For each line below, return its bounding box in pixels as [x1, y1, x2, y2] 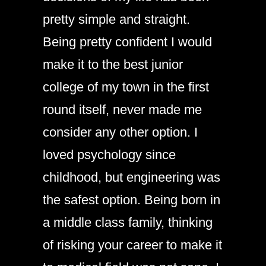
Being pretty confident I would [43, 34, 212, 49]
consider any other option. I [43, 124, 198, 140]
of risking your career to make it [43, 237, 222, 252]
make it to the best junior [43, 56, 183, 72]
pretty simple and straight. [43, 11, 190, 27]
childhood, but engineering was [43, 169, 220, 185]
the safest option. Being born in [43, 192, 220, 207]
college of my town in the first [43, 79, 209, 94]
